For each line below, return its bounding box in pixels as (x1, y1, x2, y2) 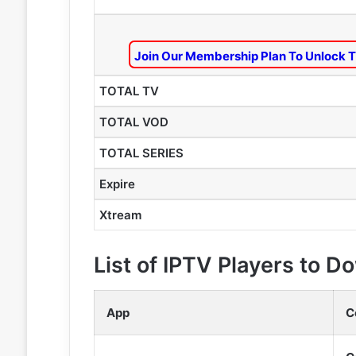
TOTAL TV (99, 83, 159, 99)
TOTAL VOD (99, 114, 168, 130)
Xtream (99, 207, 141, 222)
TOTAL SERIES (99, 145, 184, 161)
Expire (99, 176, 135, 192)
